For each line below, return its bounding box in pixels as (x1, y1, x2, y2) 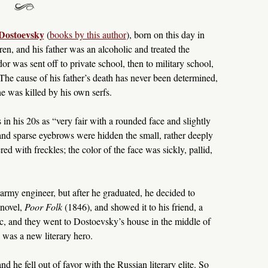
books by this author (49, 28, 126, 41)
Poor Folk (24, 200, 65, 214)
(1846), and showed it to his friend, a (64, 200, 203, 214)
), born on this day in (126, 28, 205, 41)
